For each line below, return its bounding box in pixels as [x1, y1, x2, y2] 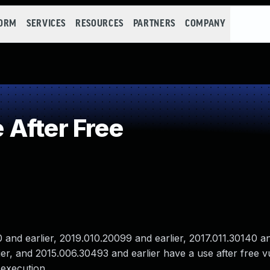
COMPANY [184, 19, 226, 29]
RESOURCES [75, 19, 124, 29]
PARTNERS [133, 19, 175, 29]
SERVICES [26, 19, 66, 29]
